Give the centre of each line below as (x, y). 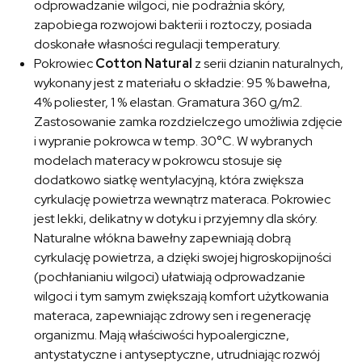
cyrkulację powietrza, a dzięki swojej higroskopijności (183, 258)
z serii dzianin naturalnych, (268, 64)
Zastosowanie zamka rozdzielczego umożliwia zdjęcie (189, 122)
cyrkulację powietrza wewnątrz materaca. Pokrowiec (183, 200)
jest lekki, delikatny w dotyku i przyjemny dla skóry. (176, 219)
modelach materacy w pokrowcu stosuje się (158, 161)
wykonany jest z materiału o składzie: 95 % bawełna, (183, 83)
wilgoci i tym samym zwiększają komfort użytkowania (182, 297)
